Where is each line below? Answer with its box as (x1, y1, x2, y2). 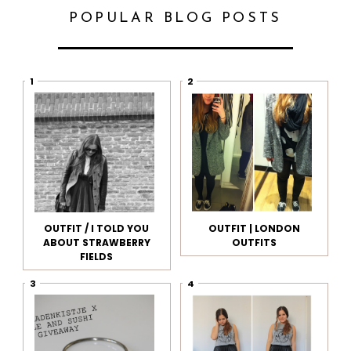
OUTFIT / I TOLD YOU (44, 222, 150, 236)
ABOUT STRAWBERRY (42, 236, 150, 250)
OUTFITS (232, 236, 277, 250)
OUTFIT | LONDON (208, 222, 301, 236)
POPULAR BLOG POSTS (69, 11, 282, 27)
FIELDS (80, 250, 114, 264)
